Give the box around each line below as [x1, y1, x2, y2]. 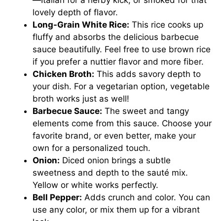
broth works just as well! [33, 93, 130, 104]
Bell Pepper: [33, 192, 82, 202]
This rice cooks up [129, 19, 204, 30]
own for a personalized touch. [33, 143, 151, 153]
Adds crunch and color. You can [82, 192, 211, 202]
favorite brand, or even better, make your [33, 130, 196, 141]
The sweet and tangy [102, 106, 189, 116]
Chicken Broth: [33, 69, 95, 79]
